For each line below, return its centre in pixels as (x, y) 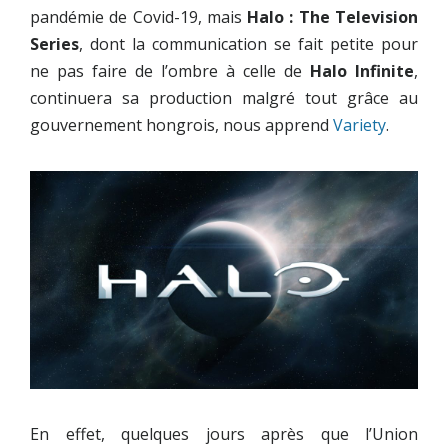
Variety (359, 125)
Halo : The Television (333, 17)
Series (54, 44)
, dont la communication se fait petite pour (248, 44)
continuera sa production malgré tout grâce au (224, 98)
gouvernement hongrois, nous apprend (181, 125)
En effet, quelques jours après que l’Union (224, 434)
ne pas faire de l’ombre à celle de (170, 71)
